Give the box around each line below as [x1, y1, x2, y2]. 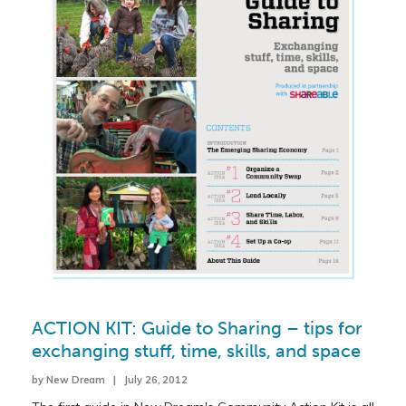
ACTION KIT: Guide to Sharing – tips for [32, 316, 362, 339]
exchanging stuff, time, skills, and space [32, 339, 361, 362]
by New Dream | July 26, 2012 [32, 372, 188, 386]
